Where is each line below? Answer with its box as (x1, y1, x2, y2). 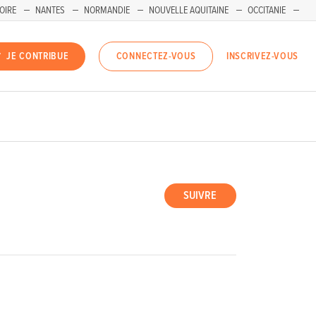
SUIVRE (183, 188, 217, 204)
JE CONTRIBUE (6, 50, 69, 63)
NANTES (35, 4, 65, 17)
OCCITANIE (248, 4, 286, 17)
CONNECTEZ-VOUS (116, 50, 196, 63)
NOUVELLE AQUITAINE (149, 4, 229, 17)
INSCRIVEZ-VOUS (226, 49, 298, 63)
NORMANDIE (84, 4, 130, 17)
